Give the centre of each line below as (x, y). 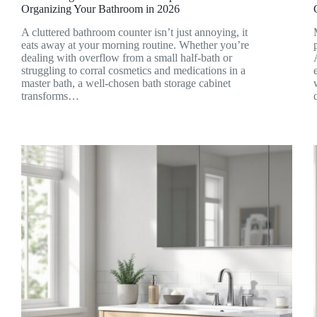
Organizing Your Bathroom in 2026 (100, 9)
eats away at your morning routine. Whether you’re (135, 45)
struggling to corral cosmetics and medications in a (133, 70)
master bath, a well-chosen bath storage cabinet (126, 83)
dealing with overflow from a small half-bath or (127, 57)
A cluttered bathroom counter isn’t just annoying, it (134, 32)
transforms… (50, 96)
